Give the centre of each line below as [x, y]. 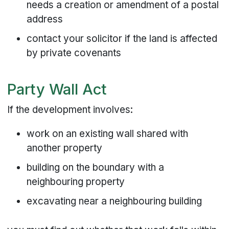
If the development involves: [70, 110]
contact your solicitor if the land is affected [122, 39]
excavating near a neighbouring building [114, 201]
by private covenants [74, 53]
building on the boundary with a [96, 168]
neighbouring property [76, 182]
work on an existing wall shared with [108, 134]
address [45, 19]
